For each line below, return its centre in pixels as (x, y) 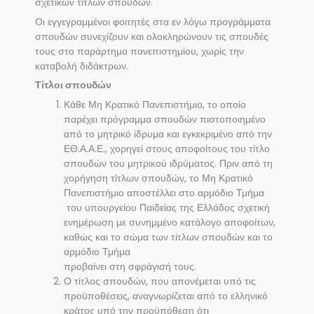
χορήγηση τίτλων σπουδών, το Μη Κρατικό (159, 179)
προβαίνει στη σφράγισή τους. (130, 267)
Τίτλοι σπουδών (73, 86)
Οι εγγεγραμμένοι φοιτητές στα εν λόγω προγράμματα (153, 22)
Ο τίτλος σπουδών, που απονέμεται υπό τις (160, 282)
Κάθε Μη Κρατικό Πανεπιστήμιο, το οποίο (155, 105)
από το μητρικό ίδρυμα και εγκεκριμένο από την (168, 135)
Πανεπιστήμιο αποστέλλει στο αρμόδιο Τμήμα (164, 193)
